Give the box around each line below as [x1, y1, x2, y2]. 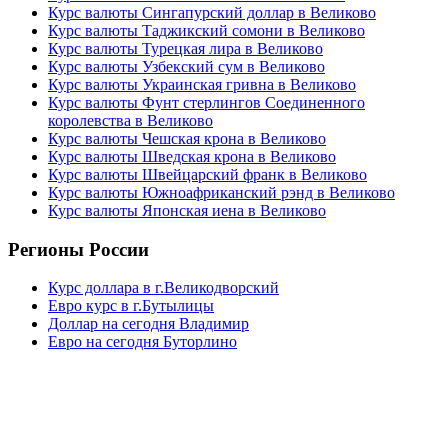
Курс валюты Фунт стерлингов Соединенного [48, 93, 365, 111]
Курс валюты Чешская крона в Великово [48, 129, 326, 147]
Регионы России [8, 238, 149, 260]
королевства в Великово [48, 111, 213, 129]
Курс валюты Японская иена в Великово [48, 201, 326, 219]
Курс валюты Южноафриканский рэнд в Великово [48, 183, 395, 201]
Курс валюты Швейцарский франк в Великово [48, 165, 367, 183]
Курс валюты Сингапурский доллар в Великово [48, 3, 376, 21]
